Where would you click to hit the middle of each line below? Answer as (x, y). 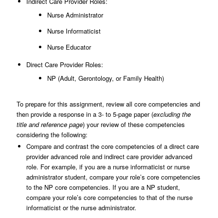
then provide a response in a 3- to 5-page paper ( (85, 114)
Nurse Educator (69, 47)
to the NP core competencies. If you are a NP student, (103, 187)
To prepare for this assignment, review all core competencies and (108, 104)
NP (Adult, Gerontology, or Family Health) (105, 78)
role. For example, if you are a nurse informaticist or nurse (108, 167)
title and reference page (49, 125)
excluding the (172, 114)
